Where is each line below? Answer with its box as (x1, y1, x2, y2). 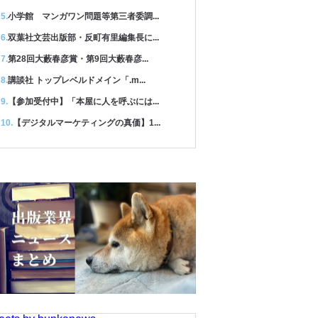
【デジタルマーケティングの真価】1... (13, 118, 160, 128)
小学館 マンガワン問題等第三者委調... (8, 11, 159, 21)
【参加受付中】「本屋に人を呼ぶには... (8, 97, 159, 106)
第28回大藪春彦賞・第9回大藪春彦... (8, 54, 148, 64)
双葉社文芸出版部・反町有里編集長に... (8, 33, 159, 43)
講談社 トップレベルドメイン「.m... (8, 75, 146, 85)
